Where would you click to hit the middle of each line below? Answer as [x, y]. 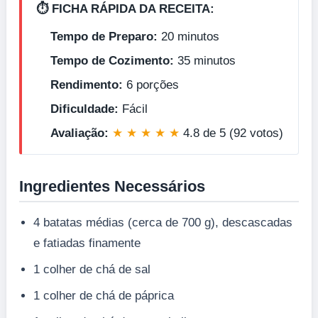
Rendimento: [87, 84]
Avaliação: [79, 133]
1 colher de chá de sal [92, 269]
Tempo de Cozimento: [112, 60]
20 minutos [188, 36]
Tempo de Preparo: [104, 36]
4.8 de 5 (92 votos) [231, 133]
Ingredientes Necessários [112, 186]
